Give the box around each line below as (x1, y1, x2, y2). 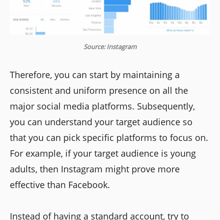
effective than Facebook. (10, 179, 110, 191)
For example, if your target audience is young (10, 147, 196, 160)
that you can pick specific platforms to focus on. (10, 132, 208, 144)
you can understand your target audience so (10, 116, 192, 128)
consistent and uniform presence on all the (10, 84, 188, 97)
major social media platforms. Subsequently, (10, 100, 195, 112)
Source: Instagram (83, 42, 137, 52)
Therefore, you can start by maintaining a (10, 69, 180, 81)
